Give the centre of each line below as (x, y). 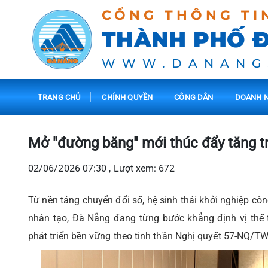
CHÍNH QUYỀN (127, 97)
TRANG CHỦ (59, 97)
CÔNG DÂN (194, 97)
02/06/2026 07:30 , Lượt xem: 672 (102, 168)
